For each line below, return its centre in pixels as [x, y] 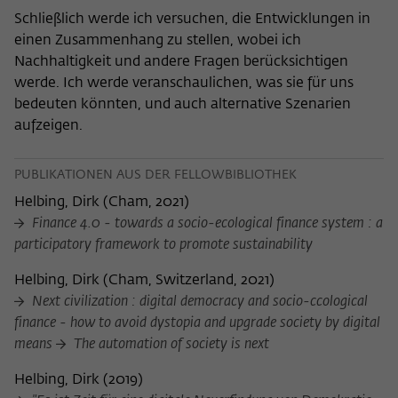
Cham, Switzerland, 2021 [189, 281]
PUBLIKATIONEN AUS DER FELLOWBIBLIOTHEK [155, 175]
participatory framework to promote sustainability [163, 246]
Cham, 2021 [146, 203]
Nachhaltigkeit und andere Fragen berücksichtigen [181, 63]
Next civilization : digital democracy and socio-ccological [198, 302]
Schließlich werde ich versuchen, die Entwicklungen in [192, 20]
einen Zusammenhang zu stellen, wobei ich [158, 41]
